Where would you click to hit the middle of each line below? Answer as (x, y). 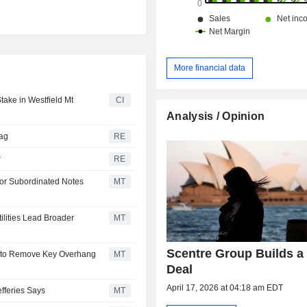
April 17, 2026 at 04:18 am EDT (225, 287)
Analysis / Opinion (216, 116)
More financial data (210, 67)
